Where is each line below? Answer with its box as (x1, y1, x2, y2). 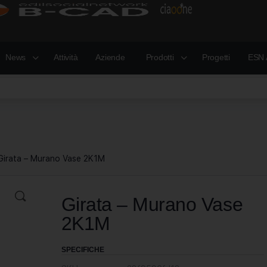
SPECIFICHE (61, 246, 104, 254)
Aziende (95, 52, 125, 62)
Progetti (201, 52, 230, 62)
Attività (54, 52, 78, 62)
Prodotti (145, 52, 174, 62)
